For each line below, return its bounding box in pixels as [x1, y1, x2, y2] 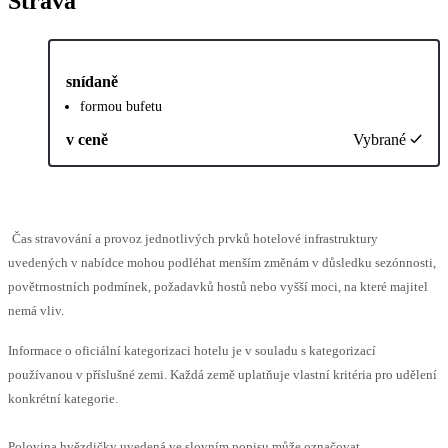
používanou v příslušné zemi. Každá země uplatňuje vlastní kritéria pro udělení [8, 366, 437, 382]
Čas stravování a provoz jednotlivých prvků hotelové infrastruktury [12, 230, 378, 246]
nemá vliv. [8, 302, 64, 318]
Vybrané [353, 130, 406, 148]
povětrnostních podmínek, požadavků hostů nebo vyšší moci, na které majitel [8, 278, 428, 294]
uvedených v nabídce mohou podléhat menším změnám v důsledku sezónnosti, [8, 254, 436, 270]
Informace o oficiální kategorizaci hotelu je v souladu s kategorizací [8, 342, 376, 358]
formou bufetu [80, 98, 162, 114]
